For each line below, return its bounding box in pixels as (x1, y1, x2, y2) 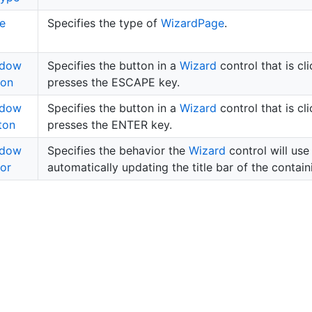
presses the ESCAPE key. (47, 75, 180, 89)
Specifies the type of (47, 15, 161, 30)
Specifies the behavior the (47, 143, 189, 157)
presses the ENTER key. (47, 117, 172, 132)
